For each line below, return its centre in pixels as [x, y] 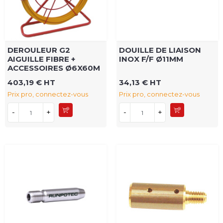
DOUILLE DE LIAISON [160, 50]
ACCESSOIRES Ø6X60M [54, 68]
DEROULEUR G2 [39, 50]
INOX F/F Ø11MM [151, 59]
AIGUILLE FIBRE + [41, 59]
